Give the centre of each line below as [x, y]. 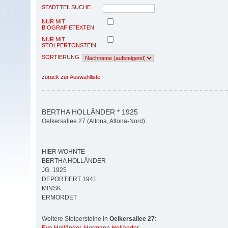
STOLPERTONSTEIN [69, 45]
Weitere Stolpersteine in [76, 219]
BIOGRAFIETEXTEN [68, 27]
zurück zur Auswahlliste [71, 77]
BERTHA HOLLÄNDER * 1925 [90, 112]
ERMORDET [59, 198]
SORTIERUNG [61, 57]
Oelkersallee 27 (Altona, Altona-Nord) [93, 121]
